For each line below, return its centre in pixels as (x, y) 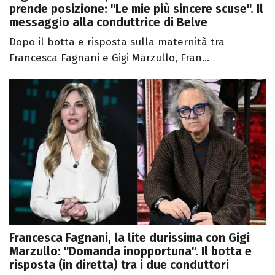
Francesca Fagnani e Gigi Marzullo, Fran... (109, 58)
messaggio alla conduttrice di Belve (108, 22)
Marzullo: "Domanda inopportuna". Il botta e (130, 251)
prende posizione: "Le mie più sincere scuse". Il (136, 9)
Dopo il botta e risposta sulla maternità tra (117, 42)
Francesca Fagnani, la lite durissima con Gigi (130, 238)
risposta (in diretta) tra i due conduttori (119, 265)
